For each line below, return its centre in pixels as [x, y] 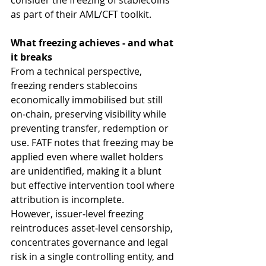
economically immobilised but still [88, 100]
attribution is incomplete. [67, 200]
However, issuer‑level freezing [78, 214]
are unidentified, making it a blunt [87, 171]
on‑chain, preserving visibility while [90, 114]
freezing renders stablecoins [75, 86]
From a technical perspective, [77, 72]
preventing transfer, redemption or [91, 129]
